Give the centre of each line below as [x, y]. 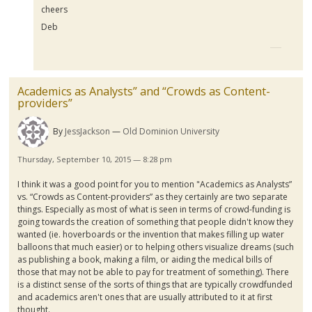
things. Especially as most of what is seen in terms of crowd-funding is [154, 209]
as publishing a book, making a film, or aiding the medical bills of [145, 259]
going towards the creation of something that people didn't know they [155, 221]
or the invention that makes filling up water [199, 234]
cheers [55, 9]
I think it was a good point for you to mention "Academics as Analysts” [154, 184]
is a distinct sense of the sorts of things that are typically [128, 284]
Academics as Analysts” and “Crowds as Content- [143, 91]
